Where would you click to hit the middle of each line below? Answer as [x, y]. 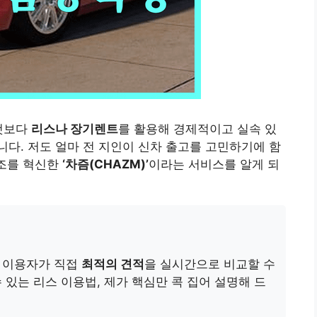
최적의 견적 [113, 264]
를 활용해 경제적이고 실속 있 [197, 129]
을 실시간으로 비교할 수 [210, 264]
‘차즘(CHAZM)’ [105, 165]
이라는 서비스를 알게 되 [214, 165]
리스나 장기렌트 [75, 129]
